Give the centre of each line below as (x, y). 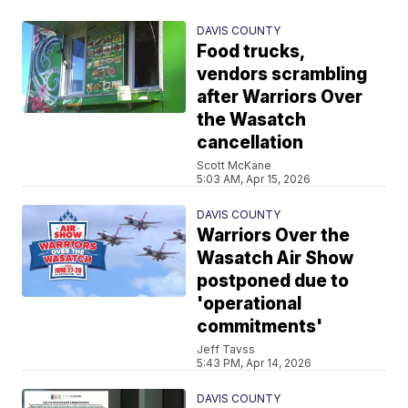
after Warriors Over (280, 97)
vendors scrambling (282, 74)
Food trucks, (251, 51)
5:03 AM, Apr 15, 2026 (254, 178)
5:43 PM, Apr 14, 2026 (255, 362)
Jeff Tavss (226, 349)
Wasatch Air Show (275, 258)
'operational (250, 303)
